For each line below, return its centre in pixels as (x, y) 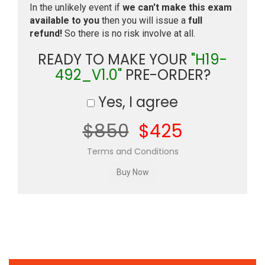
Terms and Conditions (132, 151)
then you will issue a (144, 20)
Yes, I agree (136, 102)
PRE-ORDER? (166, 75)
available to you (64, 20)
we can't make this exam (177, 7)
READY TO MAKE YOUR (114, 59)
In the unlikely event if (76, 7)
